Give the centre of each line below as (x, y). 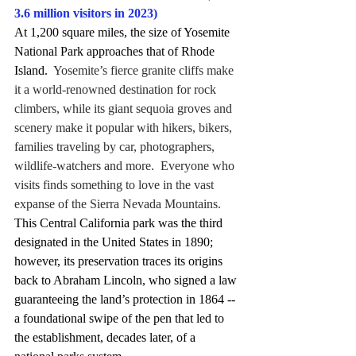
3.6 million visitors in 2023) (86, 13)
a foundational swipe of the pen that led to (121, 318)
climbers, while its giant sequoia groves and (125, 108)
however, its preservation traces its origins (120, 261)
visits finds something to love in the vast (116, 184)
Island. (31, 70)
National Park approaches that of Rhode (116, 51)
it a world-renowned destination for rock (117, 89)
